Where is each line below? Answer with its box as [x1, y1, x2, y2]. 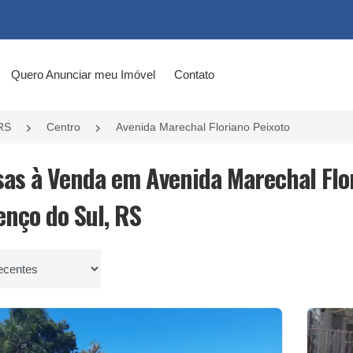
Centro [46, 121, 80, 133]
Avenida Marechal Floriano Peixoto [116, 121, 290, 133]
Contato [173, 68, 214, 81]
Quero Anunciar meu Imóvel [10, 68, 155, 81]
